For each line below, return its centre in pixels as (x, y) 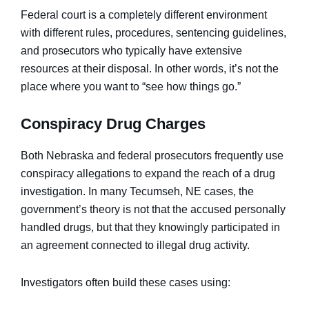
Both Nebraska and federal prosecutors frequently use (152, 156)
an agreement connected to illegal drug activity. (135, 245)
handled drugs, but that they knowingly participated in (150, 227)
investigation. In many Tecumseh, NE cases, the (137, 191)
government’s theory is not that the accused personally (153, 209)
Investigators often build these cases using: (126, 282)
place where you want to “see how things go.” (131, 87)
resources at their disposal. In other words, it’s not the (150, 69)
